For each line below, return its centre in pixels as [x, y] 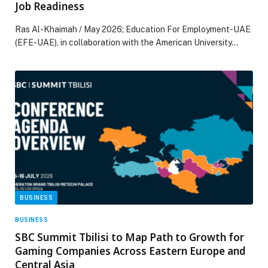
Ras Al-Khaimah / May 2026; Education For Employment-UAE [133, 30]
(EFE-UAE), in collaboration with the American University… [127, 43]
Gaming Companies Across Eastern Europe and [130, 251]
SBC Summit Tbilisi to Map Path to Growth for [130, 237]
